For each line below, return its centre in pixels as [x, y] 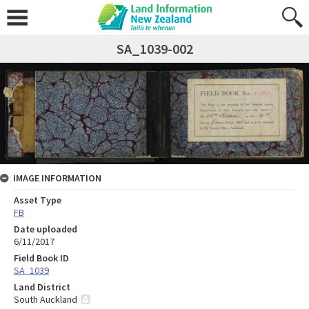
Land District [42, 287]
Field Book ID [41, 258]
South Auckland [46, 299]
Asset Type [38, 200]
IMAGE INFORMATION [57, 178]
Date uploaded [46, 229]
